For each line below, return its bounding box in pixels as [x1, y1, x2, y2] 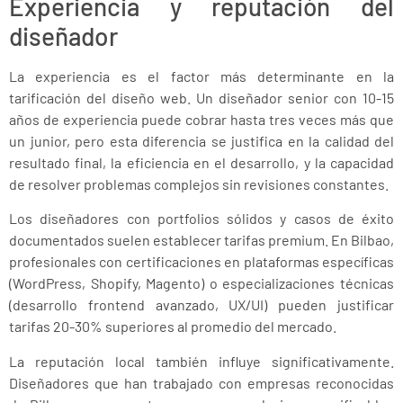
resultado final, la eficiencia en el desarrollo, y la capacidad [9, 153, 394, 171]
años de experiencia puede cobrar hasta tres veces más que [9, 110, 394, 128]
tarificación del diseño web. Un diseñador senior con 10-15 [9, 88, 394, 106]
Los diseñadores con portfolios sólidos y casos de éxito [9, 210, 394, 228]
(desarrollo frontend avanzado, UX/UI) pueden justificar [9, 296, 394, 314]
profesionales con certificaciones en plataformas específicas [9, 253, 394, 271]
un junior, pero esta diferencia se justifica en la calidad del [9, 131, 394, 149]
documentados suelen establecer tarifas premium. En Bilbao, [9, 231, 394, 249]
